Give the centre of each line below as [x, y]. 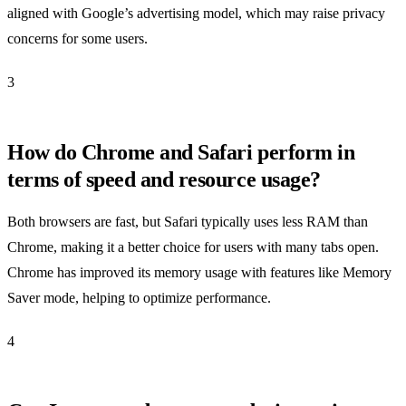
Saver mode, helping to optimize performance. [139, 297]
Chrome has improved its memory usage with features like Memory [199, 272]
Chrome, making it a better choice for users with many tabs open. [193, 246]
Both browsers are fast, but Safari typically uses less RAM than [188, 221]
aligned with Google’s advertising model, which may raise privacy [196, 13]
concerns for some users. [77, 38]
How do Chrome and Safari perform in [181, 152]
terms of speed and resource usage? [164, 179]
